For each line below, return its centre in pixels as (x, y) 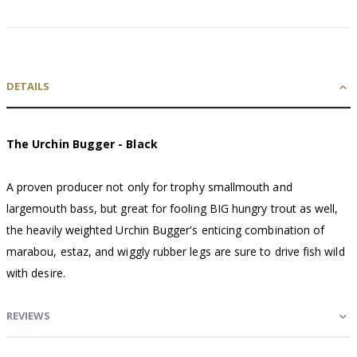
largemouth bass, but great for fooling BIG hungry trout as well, (173, 208)
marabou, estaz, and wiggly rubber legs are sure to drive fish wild (176, 251)
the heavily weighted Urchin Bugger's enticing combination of (166, 229)
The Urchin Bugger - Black (82, 143)
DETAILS (28, 86)
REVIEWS (28, 315)
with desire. (36, 273)
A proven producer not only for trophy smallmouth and (149, 186)
